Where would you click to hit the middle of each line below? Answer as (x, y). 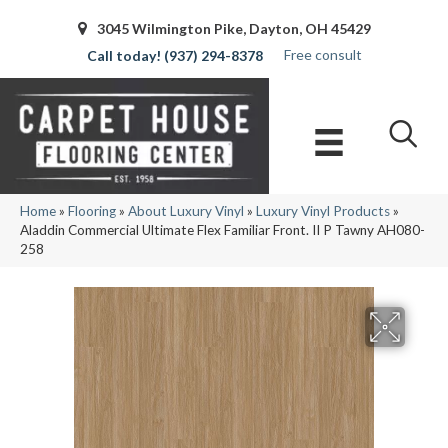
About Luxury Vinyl (186, 211)
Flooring (92, 211)
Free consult (323, 54)
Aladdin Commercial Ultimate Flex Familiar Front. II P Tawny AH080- (222, 230)
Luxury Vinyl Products (323, 211)
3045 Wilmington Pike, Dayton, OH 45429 (233, 28)
